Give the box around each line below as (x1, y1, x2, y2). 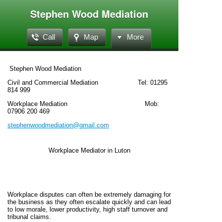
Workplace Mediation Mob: (7, 100, 159, 108)
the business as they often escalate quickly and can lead (7, 198, 171, 206)
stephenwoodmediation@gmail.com (7, 121, 109, 129)
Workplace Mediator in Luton (48, 147, 130, 154)
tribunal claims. (7, 213, 51, 221)
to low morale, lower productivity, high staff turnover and (7, 206, 167, 213)
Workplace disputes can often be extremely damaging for (7, 191, 171, 198)
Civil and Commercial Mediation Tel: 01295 (7, 79, 167, 86)
